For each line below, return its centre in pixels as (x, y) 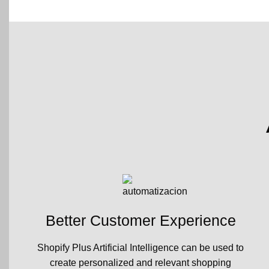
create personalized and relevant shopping (141, 262)
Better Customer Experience (141, 221)
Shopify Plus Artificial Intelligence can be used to (141, 247)
